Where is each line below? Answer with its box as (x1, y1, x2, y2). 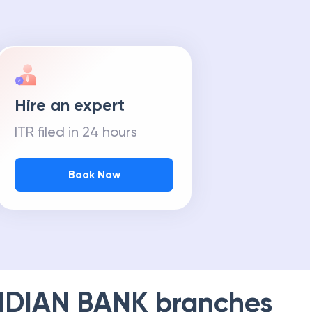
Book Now (68, 168, 120, 181)
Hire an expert (15, 95, 125, 115)
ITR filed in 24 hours (15, 123, 137, 140)
